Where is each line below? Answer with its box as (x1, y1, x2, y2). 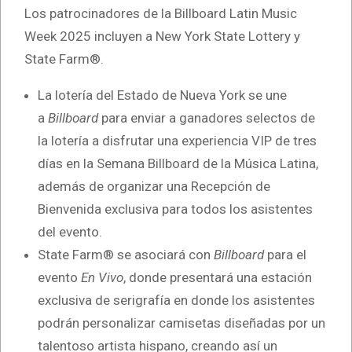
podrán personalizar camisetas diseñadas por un (38, 314, 325, 331)
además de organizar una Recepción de (38, 178, 270, 194)
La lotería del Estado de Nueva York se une (38, 86, 287, 103)
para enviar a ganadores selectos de (98, 109, 315, 126)
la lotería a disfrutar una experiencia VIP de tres (38, 132, 317, 148)
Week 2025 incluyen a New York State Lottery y (24, 27, 300, 44)
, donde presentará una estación (123, 269, 312, 285)
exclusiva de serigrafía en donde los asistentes (38, 291, 315, 308)
